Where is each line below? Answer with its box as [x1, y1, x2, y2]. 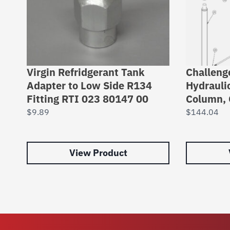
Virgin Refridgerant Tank [27, 65, 145, 79]
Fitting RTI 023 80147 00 [27, 92, 148, 106]
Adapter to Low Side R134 [27, 79, 152, 92]
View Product [69, 147, 127, 159]
